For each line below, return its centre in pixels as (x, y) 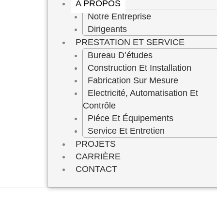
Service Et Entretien (126, 131)
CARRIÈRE (98, 156)
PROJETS (96, 144)
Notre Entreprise (120, 16)
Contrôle (100, 106)
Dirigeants (108, 29)
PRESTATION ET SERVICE (130, 42)
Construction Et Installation (140, 68)
